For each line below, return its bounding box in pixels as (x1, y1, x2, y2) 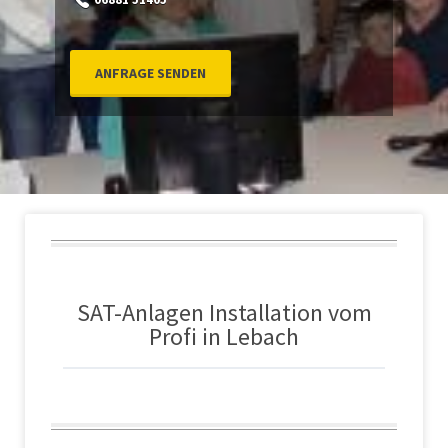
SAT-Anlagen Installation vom (76, 296, 372, 328)
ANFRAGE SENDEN (94, 64, 206, 82)
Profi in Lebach (149, 320, 299, 352)
